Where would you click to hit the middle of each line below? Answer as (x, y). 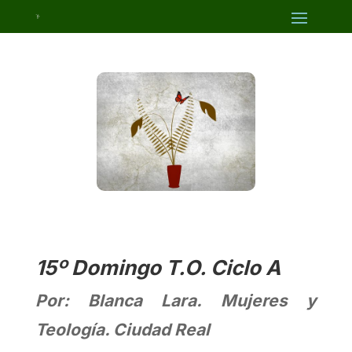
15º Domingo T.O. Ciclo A (158, 268)
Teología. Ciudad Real (122, 330)
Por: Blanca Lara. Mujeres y (176, 301)
